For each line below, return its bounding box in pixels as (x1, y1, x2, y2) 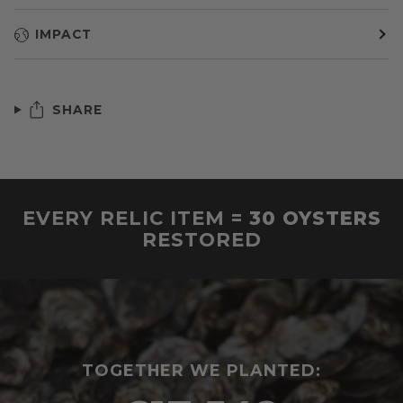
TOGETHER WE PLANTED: (82, 360, 321, 380)
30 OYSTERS (248, 206, 381, 230)
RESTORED (141, 228, 262, 252)
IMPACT (35, 27, 92, 42)
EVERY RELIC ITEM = (22, 206, 249, 230)
